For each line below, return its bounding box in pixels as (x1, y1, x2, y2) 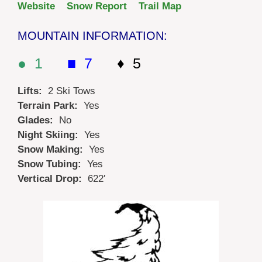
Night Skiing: (18, 129, 84, 140)
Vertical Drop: (18, 173, 88, 184)
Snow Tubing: (18, 158, 87, 170)
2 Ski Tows (48, 85, 95, 96)
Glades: (18, 114, 59, 126)
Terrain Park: (18, 99, 84, 111)
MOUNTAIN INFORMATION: (18, 29, 167, 42)
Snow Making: (18, 143, 89, 155)
